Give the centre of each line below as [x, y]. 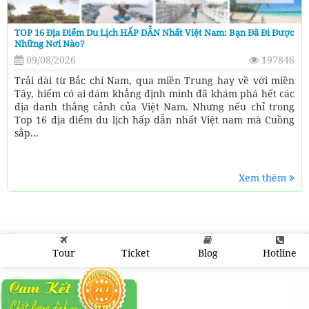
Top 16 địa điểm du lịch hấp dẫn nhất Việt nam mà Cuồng [154, 120]
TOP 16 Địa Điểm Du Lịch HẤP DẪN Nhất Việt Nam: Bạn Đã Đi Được [154, 33]
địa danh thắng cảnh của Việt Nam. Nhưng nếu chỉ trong [154, 107]
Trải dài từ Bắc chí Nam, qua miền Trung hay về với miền [154, 81]
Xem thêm [264, 178]
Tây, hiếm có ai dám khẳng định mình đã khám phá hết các [154, 94]
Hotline [280, 253]
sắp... [27, 133]
